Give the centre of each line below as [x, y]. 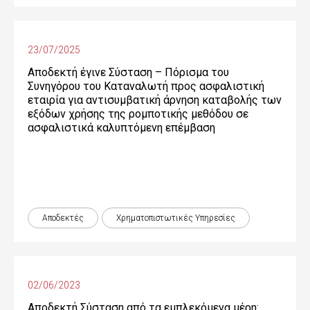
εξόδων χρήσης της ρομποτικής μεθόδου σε [138, 114]
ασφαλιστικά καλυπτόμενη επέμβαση [121, 128]
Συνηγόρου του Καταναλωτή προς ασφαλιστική [146, 86]
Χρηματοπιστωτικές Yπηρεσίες [176, 218]
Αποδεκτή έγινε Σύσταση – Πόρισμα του [128, 72]
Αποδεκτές [63, 218]
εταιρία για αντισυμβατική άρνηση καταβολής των [155, 100]
